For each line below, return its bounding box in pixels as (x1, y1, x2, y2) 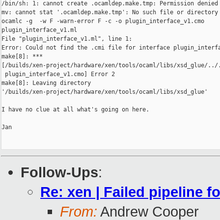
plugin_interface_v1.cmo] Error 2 (1, 71, 115, 78)
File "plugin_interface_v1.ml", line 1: (1, 35, 132, 43)
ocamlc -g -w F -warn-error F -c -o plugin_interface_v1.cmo (1, 18, 208, 25)
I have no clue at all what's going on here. (1, 106, 149, 113)
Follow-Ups (21, 164, 98, 181)
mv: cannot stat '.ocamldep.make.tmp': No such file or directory (1, 9, 218, 16)
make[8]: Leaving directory (1, 80, 94, 87)
